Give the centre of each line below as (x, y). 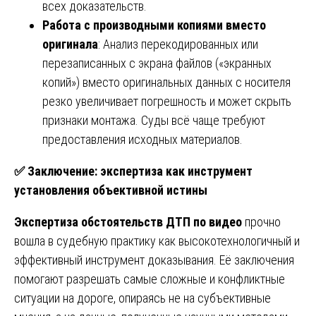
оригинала (70, 44)
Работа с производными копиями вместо (154, 25)
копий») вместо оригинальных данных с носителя (166, 82)
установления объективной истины (111, 190)
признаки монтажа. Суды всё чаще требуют (154, 120)
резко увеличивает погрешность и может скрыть (167, 101)
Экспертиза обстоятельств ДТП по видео (128, 221)
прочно (261, 221)
